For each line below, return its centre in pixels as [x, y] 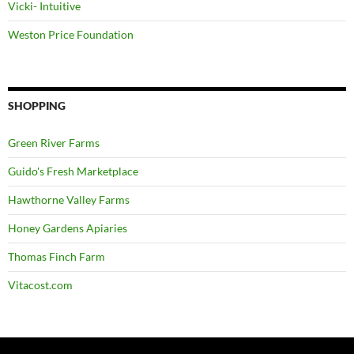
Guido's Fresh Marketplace [73, 171]
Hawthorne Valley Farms [69, 199]
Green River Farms [54, 142]
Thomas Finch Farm [56, 256]
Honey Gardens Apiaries [68, 228]
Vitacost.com [40, 284]
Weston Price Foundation [71, 34]
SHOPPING [37, 105]
